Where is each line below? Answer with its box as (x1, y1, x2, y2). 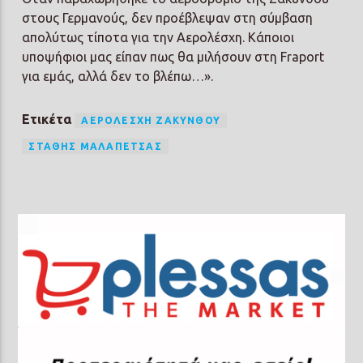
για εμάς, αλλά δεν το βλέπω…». (22, 68, 214, 83)
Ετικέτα (22, 111, 75, 126)
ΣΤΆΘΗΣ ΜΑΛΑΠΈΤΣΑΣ (28, 140, 162, 152)
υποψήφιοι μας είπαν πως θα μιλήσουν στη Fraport (22, 49, 325, 64)
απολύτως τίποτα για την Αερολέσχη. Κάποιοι (22, 29, 295, 45)
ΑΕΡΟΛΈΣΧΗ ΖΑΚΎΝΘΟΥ (81, 114, 221, 126)
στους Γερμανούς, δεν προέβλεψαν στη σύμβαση (22, 10, 314, 25)
